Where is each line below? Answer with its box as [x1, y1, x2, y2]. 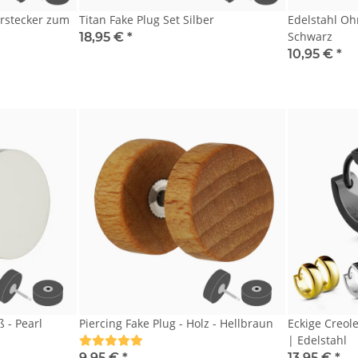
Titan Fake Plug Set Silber [79, 12, 215, 28]
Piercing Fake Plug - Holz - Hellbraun [79, 315, 274, 331]
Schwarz [288, 29, 332, 45]
